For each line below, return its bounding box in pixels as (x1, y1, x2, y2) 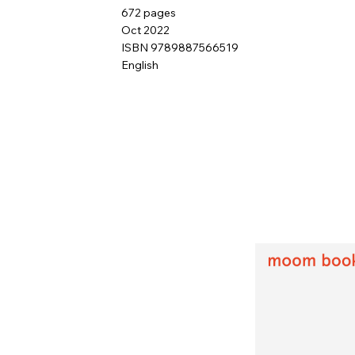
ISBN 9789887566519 (121, 40, 239, 55)
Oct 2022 (121, 23, 170, 37)
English (121, 58, 159, 72)
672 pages (121, 6, 177, 20)
